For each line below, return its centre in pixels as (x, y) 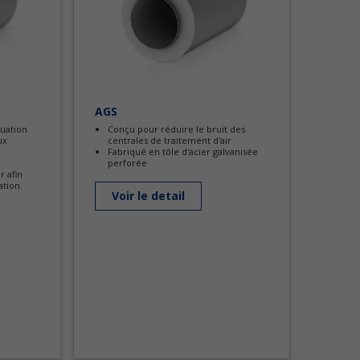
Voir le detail (148, 196)
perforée (127, 163)
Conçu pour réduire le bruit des (176, 129)
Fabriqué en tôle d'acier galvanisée (183, 151)
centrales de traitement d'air (170, 140)
